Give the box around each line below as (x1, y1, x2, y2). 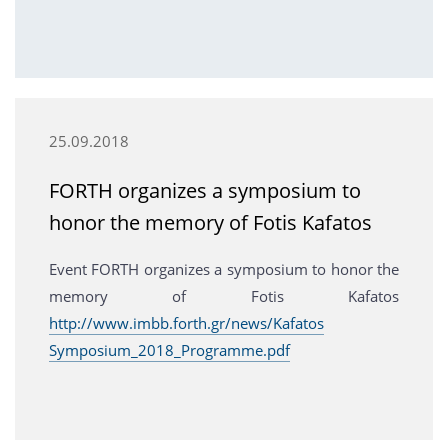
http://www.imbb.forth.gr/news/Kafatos (48, 313, 324, 334)
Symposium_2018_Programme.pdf (48, 340, 290, 361)
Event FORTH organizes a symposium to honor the (48, 259, 400, 280)
